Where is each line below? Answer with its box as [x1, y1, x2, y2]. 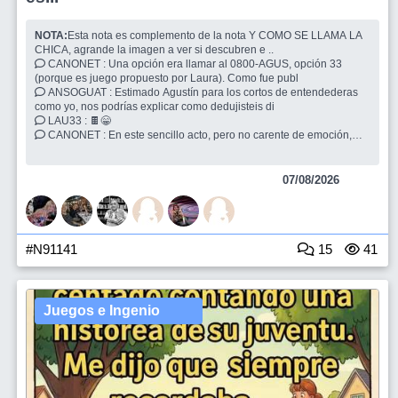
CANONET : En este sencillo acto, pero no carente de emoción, [45, 129, 108, 141]
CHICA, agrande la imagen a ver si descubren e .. [35, 44, 276, 56]
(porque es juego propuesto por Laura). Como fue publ [35, 72, 301, 84]
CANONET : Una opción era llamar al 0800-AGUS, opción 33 [45, 58, 108, 70]
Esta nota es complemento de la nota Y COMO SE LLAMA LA [68, 29, 362, 42]
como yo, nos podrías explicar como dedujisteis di [35, 100, 277, 113]
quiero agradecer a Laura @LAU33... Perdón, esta [35, 143, 280, 155]
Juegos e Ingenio [44, 303, 160, 318]
